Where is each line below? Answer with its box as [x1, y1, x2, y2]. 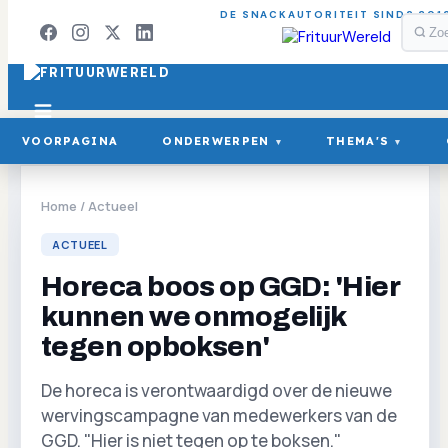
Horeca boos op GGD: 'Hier [41, 271, 400, 302]
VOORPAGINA [22, 134, 119, 148]
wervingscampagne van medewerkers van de [41, 404, 397, 427]
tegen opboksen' [41, 331, 270, 362]
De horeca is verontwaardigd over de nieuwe [41, 379, 392, 402]
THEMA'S [326, 134, 390, 148]
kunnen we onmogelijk [41, 301, 346, 332]
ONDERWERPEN [162, 134, 270, 148]
